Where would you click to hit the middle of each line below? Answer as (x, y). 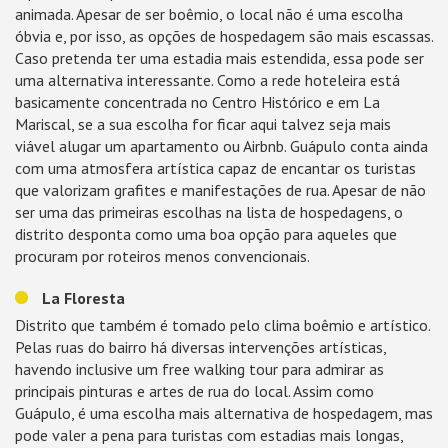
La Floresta (81, 298)
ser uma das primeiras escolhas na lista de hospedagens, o (209, 212)
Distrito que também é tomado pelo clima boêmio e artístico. (222, 325)
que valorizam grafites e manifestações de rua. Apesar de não (220, 190)
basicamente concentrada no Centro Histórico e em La (197, 102)
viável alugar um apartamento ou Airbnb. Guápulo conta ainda (221, 146)
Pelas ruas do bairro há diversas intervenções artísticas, (200, 347)
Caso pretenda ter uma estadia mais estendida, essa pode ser (219, 58)
